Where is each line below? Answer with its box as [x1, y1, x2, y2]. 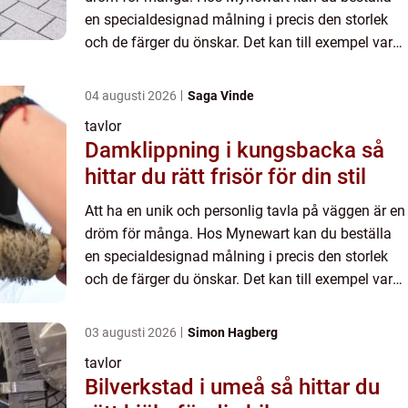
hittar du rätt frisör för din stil [85, 164, 366, 190]
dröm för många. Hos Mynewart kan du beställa [85, 225, 392, 243]
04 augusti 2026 [85, 88, 179, 104]
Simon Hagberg [188, 325, 278, 341]
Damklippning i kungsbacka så [85, 138, 362, 164]
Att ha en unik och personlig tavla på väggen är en [85, 202, 405, 220]
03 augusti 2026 [85, 325, 179, 341]
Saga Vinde [188, 88, 254, 104]
